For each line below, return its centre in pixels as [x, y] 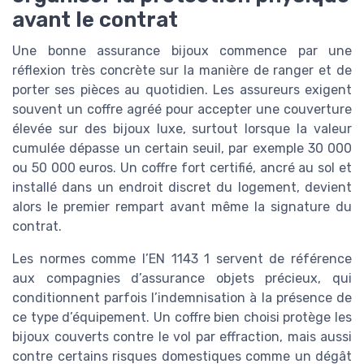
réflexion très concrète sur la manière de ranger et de [182, 70]
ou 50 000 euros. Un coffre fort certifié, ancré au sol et [182, 167]
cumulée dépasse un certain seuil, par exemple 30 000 [182, 148]
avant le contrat [95, 19]
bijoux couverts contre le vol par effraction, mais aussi [182, 336]
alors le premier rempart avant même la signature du [182, 206]
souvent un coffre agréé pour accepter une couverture [182, 109]
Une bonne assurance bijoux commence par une [182, 50]
